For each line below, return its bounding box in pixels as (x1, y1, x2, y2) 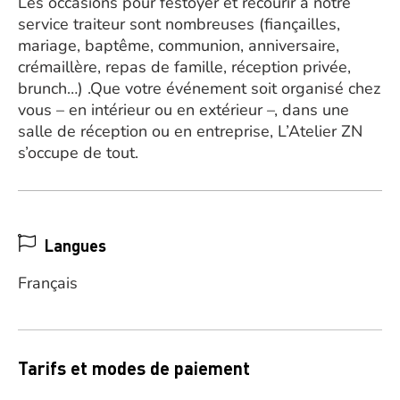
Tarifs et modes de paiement (18, 356, 250, 379)
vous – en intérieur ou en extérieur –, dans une (18, 99, 349, 121)
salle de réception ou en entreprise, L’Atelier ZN (18, 121, 362, 142)
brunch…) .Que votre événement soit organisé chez (18, 78, 380, 99)
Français (18, 272, 78, 294)
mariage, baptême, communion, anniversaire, (18, 35, 339, 56)
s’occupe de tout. (18, 142, 138, 163)
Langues (45, 235, 106, 255)
